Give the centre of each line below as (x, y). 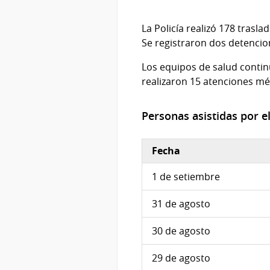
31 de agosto (181, 204)
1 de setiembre (186, 177)
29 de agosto (181, 258)
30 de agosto (181, 231)
